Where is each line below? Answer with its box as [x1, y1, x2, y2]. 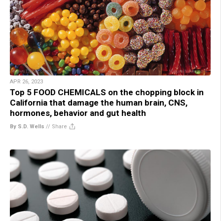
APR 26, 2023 [10, 78, 43, 85]
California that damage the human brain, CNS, [10, 97, 187, 108]
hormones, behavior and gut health [10, 108, 146, 118]
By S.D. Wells [10, 123, 44, 130]
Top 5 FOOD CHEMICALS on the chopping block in [10, 87, 204, 97]
